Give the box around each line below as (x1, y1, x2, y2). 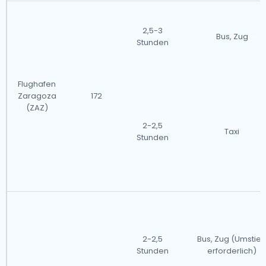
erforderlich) (207, 245, 256, 256)
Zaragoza (17, 90, 56, 102)
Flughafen (18, 78, 56, 90)
